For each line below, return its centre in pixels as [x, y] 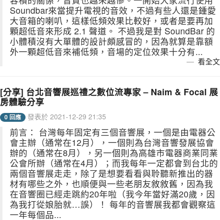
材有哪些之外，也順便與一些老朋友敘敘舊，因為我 [111, 183]
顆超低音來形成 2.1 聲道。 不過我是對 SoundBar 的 [112, 31]
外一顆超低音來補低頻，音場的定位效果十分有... [106, 51]
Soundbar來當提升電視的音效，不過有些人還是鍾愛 [113, 10]
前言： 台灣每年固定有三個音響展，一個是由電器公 [113, 132]
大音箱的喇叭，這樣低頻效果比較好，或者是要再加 [111, 20]
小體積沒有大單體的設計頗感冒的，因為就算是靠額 [111, 41]
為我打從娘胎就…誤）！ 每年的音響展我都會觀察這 [113, 204]
